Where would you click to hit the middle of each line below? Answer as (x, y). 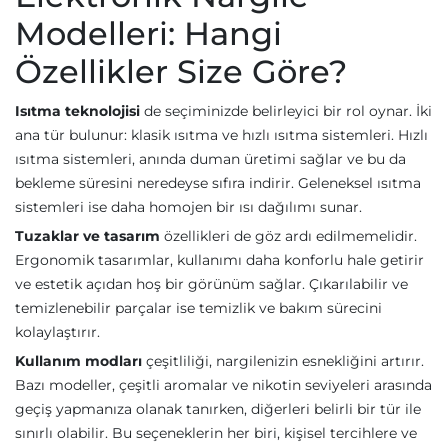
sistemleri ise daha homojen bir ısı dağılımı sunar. (188, 207)
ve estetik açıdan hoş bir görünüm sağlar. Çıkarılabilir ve (211, 284)
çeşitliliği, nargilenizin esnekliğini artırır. (283, 361)
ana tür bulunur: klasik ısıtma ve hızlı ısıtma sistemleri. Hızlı (221, 135)
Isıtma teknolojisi (77, 111)
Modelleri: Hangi (148, 33)
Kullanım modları (78, 361)
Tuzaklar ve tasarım (87, 236)
